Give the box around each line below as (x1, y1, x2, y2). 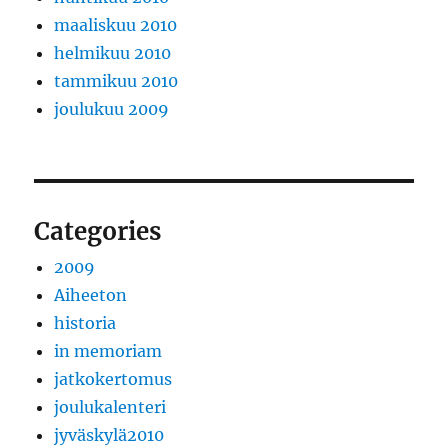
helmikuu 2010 (54, 43, 172, 64)
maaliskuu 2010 (54, 15, 178, 36)
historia (54, 313, 117, 334)
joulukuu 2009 (54, 99, 170, 120)
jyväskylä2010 (54, 425, 165, 446)
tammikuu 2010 (54, 71, 179, 92)
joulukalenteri (54, 397, 167, 418)
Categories (34, 216, 162, 248)
